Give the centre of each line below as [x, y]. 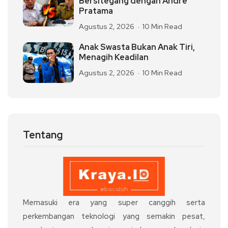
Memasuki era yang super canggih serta [114, 203]
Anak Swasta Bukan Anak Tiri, [137, 47]
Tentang [43, 135]
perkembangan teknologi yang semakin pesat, [114, 217]
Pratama [96, 11]
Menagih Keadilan [114, 58]
